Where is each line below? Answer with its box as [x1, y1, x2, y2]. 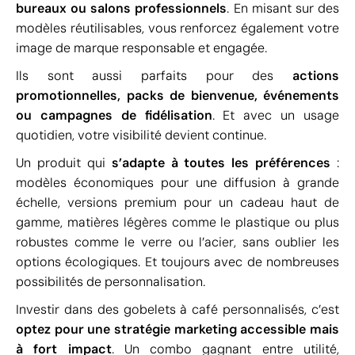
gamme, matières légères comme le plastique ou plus [16, 214, 339, 231]
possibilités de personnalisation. [16, 273, 205, 290]
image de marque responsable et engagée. [16, 40, 267, 56]
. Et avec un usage [212, 107, 340, 124]
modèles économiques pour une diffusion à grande [16, 174, 339, 191]
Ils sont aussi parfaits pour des [16, 67, 292, 84]
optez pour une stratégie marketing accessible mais [16, 321, 339, 338]
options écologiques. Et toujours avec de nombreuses [16, 254, 339, 270]
